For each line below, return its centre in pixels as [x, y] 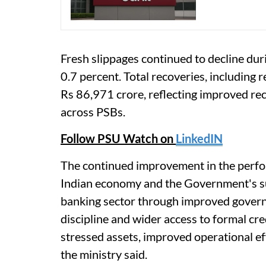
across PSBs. [93, 112]
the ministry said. [104, 254]
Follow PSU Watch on [118, 139]
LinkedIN [199, 139]
